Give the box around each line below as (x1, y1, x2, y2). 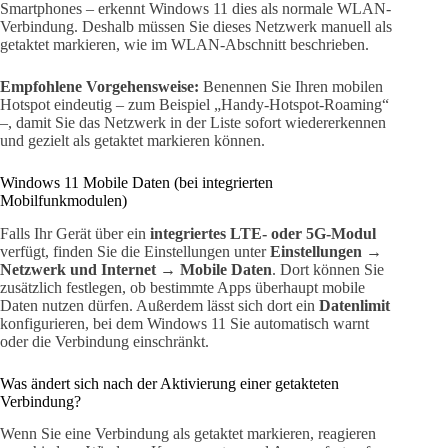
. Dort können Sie (272, 260, 384, 278)
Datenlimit (319, 296, 390, 314)
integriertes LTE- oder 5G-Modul (150, 224, 376, 242)
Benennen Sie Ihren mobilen (199, 77, 383, 95)
